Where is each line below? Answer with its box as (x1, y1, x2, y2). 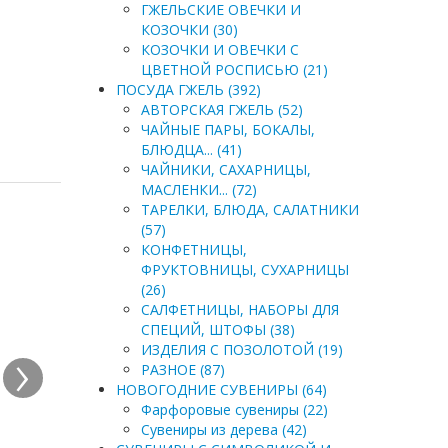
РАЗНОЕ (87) (140, 360, 225, 379)
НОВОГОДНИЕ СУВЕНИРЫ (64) (115, 380, 327, 399)
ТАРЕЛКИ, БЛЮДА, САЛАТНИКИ (140, 200, 359, 219)
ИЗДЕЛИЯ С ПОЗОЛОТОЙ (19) (140, 340, 343, 359)
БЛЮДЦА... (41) (140, 140, 242, 159)
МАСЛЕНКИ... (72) (140, 180, 257, 199)
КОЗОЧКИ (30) (140, 20, 238, 39)
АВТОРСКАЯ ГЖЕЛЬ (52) (140, 100, 303, 119)
